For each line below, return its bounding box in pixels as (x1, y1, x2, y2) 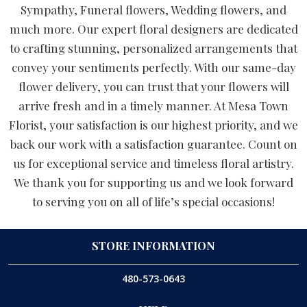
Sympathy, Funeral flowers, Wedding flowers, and (21, 2, 286, 18)
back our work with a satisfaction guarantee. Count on (10, 136, 297, 152)
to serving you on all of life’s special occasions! (32, 194, 275, 210)
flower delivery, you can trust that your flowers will (18, 79, 289, 95)
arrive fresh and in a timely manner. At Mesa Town (19, 98, 288, 114)
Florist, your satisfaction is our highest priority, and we (9, 117, 298, 133)
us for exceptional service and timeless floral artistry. (13, 156, 294, 171)
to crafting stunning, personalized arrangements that (10, 40, 297, 56)
